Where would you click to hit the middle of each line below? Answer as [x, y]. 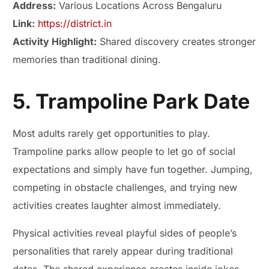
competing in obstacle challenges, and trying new [125, 188]
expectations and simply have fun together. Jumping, [133, 170]
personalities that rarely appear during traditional [123, 251]
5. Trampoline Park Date [131, 101]
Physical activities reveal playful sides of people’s [125, 233]
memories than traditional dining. [87, 60]
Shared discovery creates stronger [177, 42]
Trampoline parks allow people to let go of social [124, 152]
